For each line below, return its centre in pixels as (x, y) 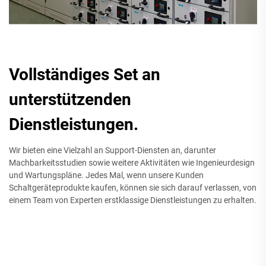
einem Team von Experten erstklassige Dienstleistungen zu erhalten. (133, 200)
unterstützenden (70, 100)
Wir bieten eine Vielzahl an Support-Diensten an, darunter (113, 151)
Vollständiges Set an (85, 75)
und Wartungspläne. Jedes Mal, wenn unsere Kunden (106, 175)
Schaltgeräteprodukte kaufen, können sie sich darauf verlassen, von (133, 188)
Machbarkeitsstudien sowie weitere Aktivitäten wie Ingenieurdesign (132, 163)
